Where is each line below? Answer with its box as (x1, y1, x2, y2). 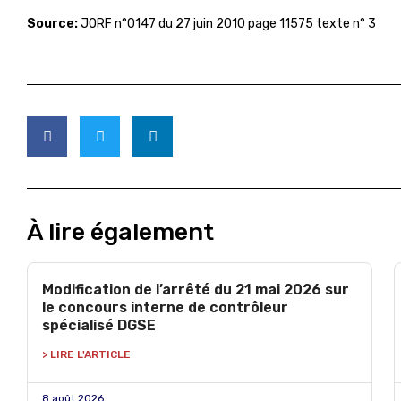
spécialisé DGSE (42, 317, 156, 334)
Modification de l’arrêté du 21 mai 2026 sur (42, 281, 349, 298)
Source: (27, 16, 78, 31)
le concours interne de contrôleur (42, 299, 288, 316)
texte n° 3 (316, 16, 376, 31)
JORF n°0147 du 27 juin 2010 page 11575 (78, 16, 313, 31)
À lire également (27, 218, 214, 246)
